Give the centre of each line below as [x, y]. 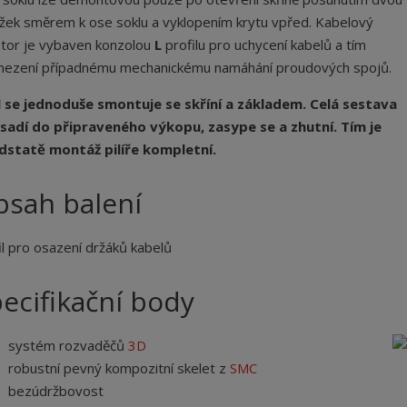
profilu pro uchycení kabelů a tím [264, 44]
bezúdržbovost [56, 390]
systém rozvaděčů [68, 345]
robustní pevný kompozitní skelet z [119, 367]
